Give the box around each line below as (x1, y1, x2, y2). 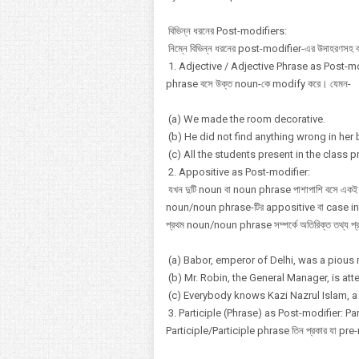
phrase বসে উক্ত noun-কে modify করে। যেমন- (166, 78, 351, 90)
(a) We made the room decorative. (166, 113, 325, 125)
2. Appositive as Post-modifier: (166, 166, 310, 178)
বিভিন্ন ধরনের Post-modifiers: (166, 25, 287, 37)
